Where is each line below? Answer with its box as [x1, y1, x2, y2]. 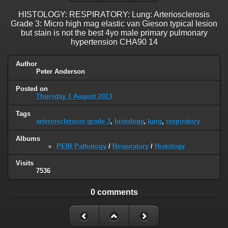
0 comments [90, 188, 138, 197]
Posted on [16, 84, 48, 93]
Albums [16, 134, 40, 142]
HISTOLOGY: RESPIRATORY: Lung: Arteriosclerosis [18, 10, 210, 19]
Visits [16, 159, 34, 167]
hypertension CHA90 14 [70, 37, 158, 46]
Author [16, 60, 37, 68]
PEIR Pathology [56, 142, 106, 150]
